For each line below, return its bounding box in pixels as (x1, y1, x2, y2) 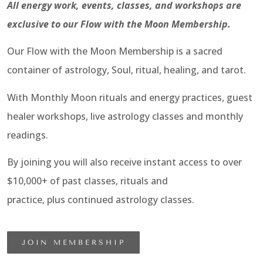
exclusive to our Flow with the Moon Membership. (7, 17, 231, 31)
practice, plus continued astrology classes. (7, 193, 194, 206)
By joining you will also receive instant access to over (7, 155, 242, 168)
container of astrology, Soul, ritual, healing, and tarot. (7, 63, 246, 77)
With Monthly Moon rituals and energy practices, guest (7, 90, 252, 104)
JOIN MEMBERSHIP (22, 238, 126, 247)
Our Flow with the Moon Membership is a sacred (7, 45, 222, 58)
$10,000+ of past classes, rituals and (7, 174, 168, 187)
